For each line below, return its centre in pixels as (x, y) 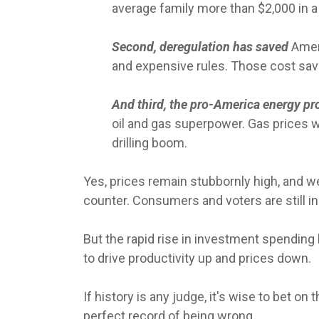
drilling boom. (150, 143)
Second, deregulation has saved (202, 47)
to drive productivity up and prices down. (197, 258)
